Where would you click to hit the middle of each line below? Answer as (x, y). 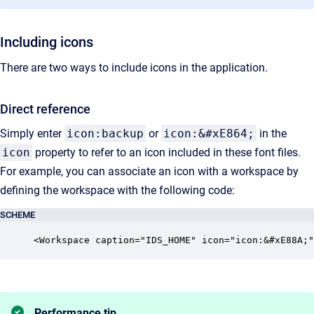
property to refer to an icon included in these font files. (166, 152)
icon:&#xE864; (209, 134)
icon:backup (105, 134)
